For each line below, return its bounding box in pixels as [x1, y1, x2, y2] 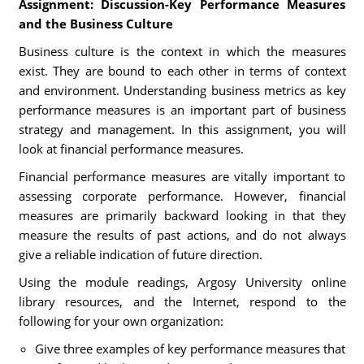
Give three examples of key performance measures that [34, 340, 346, 357]
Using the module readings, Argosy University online [18, 274, 346, 290]
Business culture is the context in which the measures [18, 43, 346, 59]
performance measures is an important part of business [18, 102, 346, 118]
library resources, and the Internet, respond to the [18, 293, 346, 310]
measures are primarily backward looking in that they [18, 207, 346, 223]
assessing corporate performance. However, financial [18, 188, 346, 204]
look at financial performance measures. [18, 141, 244, 157]
